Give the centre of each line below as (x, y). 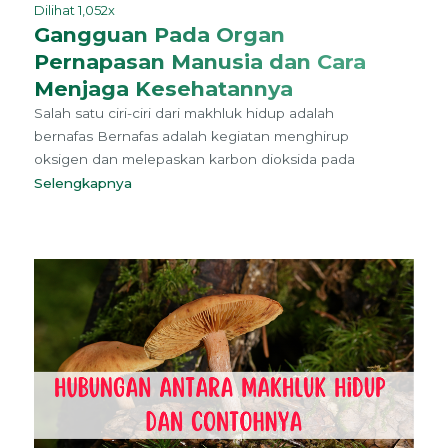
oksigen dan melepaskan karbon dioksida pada (194, 159)
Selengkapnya (86, 183)
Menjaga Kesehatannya (163, 89)
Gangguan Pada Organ (159, 35)
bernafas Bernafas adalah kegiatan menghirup (191, 136)
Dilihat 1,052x (74, 11)
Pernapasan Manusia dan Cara (199, 62)
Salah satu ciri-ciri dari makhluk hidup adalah (183, 113)
